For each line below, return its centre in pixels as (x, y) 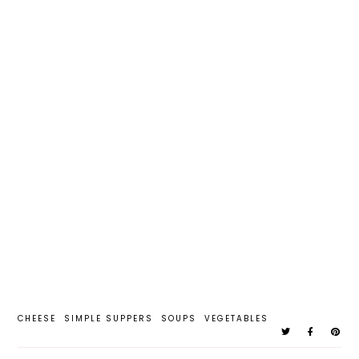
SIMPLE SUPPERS (109, 318)
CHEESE (37, 318)
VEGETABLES (237, 318)
